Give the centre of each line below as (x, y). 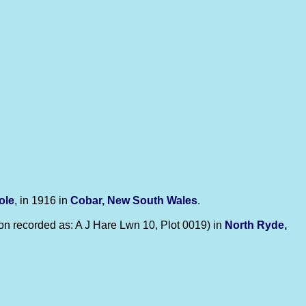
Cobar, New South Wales (134, 200)
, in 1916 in (42, 200)
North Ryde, (256, 225)
